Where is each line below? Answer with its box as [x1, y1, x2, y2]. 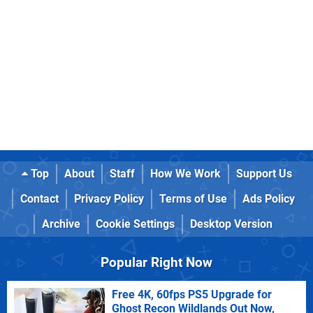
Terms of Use [159, 191, 227, 205]
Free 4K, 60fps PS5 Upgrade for [112, 287, 272, 301]
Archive [42, 217, 80, 231]
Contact [20, 191, 59, 205]
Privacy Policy [73, 191, 144, 205]
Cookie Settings [96, 217, 175, 231]
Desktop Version [190, 217, 272, 231]
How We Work [150, 166, 221, 180]
